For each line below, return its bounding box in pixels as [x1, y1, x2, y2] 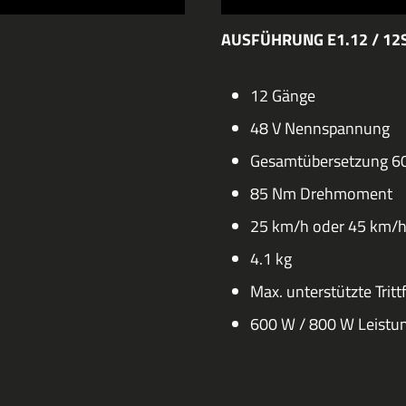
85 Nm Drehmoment [250, 181, 392, 207]
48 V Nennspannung [250, 116, 390, 141]
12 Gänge [250, 83, 315, 109]
